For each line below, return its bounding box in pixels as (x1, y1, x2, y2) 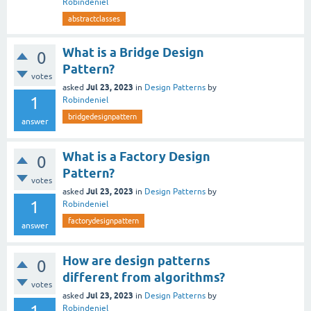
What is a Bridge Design (62, 45, 204, 60)
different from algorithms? (62, 270, 225, 285)
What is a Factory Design (62, 149, 210, 164)
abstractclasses (68, 15, 120, 23)
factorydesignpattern (68, 217, 139, 225)
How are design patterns (62, 253, 210, 268)
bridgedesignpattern (68, 112, 137, 121)
